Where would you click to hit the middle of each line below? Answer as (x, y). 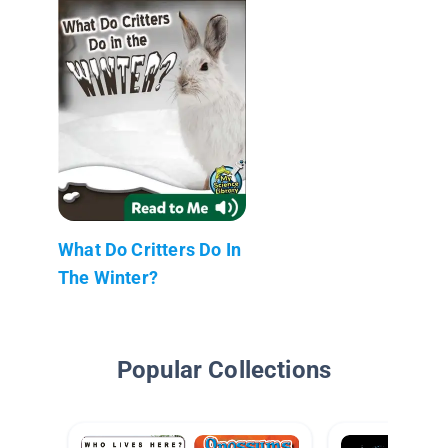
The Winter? (108, 277)
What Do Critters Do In (149, 249)
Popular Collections (224, 369)
